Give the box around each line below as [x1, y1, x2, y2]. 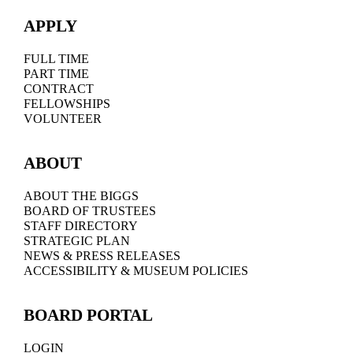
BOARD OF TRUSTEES [23, 203, 156, 217]
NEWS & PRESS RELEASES [23, 248, 180, 262]
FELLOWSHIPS [23, 96, 110, 110]
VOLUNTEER [23, 111, 102, 125]
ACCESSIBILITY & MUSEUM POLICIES [23, 263, 248, 277]
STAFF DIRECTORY [23, 218, 138, 232]
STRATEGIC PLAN [23, 233, 130, 247]
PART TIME [23, 66, 89, 80]
